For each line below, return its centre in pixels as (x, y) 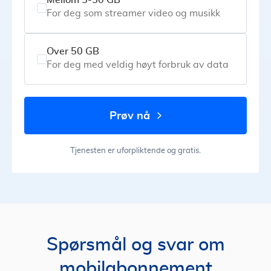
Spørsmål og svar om (135, 245)
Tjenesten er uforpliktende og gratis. (135, 151)
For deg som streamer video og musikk (133, 14)
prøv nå (133, 116)
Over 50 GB (73, 52)
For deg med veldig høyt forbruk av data (138, 65)
